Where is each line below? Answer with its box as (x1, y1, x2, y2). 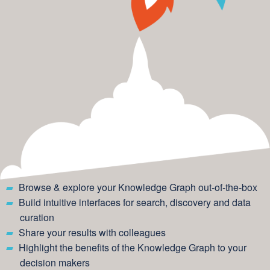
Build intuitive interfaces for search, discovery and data (18, 195, 251, 209)
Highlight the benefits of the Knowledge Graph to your (18, 240, 246, 254)
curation (20, 210, 54, 224)
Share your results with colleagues (18, 225, 166, 239)
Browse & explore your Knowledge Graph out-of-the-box (18, 180, 257, 194)
